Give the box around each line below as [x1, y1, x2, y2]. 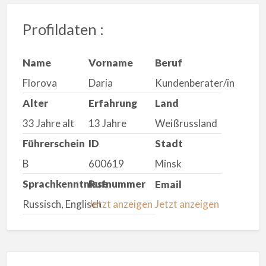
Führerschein [22, 137, 85, 150]
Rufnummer [88, 178, 146, 191]
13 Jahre [88, 116, 127, 129]
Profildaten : [22, 20, 104, 38]
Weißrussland [154, 116, 217, 129]
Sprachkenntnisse [22, 178, 108, 191]
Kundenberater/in [154, 76, 235, 89]
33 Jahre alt [22, 116, 74, 129]
